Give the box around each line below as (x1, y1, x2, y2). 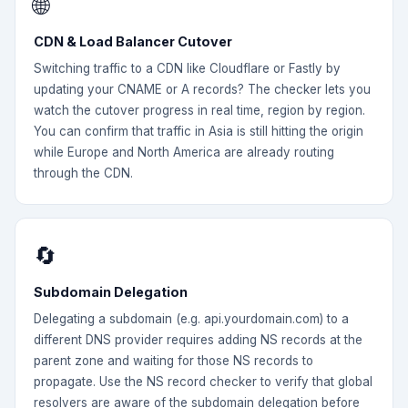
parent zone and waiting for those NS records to (34, 353, 313, 368)
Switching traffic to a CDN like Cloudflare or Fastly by (34, 61, 341, 76)
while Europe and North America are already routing (34, 145, 334, 159)
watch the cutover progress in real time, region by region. (34, 103, 365, 117)
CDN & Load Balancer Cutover (34, 34, 232, 49)
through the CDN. (34, 166, 133, 180)
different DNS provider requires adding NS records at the (34, 332, 362, 347)
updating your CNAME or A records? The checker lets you (34, 82, 371, 97)
